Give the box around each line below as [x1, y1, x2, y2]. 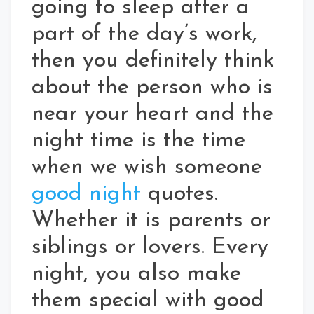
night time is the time [32, 130, 245, 153]
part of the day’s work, [32, 23, 257, 46]
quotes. [141, 183, 218, 206]
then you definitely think [32, 50, 274, 73]
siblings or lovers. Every [32, 236, 268, 259]
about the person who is [32, 76, 273, 100]
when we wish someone [32, 156, 262, 179]
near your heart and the [32, 103, 273, 126]
